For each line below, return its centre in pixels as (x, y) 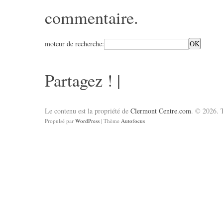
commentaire (89, 17)
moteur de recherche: (74, 44)
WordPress (87, 121)
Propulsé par (60, 121)
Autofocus (133, 121)
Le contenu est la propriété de (88, 111)
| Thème (111, 121)
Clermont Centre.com (161, 111)
